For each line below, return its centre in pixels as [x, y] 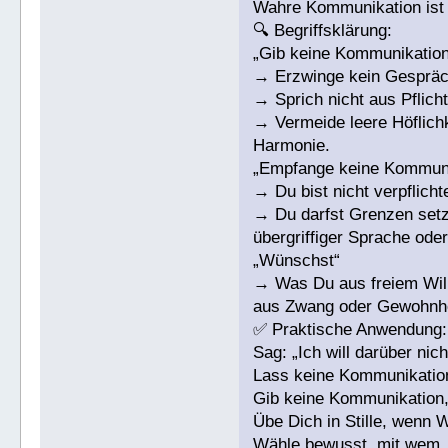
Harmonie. [292, 146]
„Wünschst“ [297, 261]
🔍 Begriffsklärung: [323, 31]
